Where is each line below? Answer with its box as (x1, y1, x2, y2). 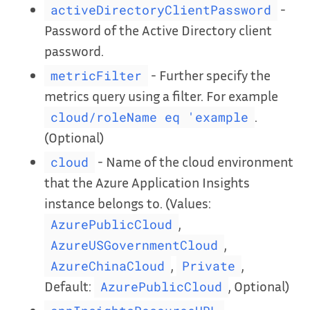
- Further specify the (147, 66, 271, 84)
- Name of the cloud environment (94, 153, 293, 170)
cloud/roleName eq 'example (50, 109, 248, 126)
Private (182, 258, 236, 275)
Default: (44, 277, 94, 295)
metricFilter (50, 68, 142, 84)
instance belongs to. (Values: (44, 194, 211, 212)
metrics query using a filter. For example (44, 87, 278, 104)
